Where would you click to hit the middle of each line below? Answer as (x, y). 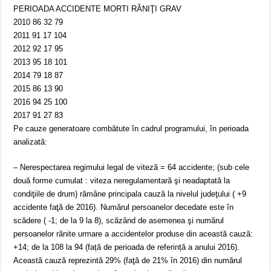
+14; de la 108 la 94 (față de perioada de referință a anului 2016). (127, 247)
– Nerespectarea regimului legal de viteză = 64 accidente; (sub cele (132, 168)
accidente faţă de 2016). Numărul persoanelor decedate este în (124, 207)
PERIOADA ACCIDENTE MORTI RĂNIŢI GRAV (98, 9)
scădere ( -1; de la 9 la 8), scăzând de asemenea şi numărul (119, 221)
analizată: (31, 142)
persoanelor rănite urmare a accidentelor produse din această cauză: (133, 234)
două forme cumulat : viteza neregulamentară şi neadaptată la (122, 181)
